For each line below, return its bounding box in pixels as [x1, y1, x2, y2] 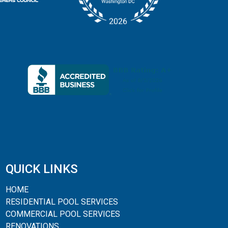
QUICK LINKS [6, 162, 78, 177]
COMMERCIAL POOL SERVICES [6, 209, 120, 219]
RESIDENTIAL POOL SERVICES [6, 197, 118, 207]
